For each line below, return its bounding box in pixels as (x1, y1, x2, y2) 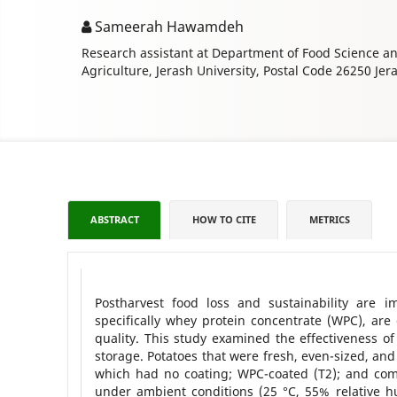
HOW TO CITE (191, 214, 256, 227)
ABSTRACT (90, 214, 139, 227)
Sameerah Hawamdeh (91, 17, 244, 37)
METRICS (308, 214, 350, 227)
